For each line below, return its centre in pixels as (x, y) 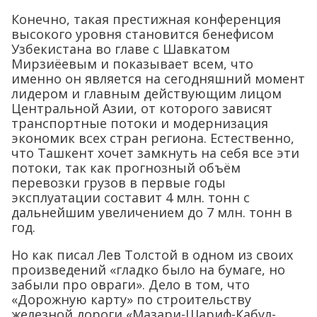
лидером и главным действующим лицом (146, 93)
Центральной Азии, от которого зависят (142, 108)
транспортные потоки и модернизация (140, 123)
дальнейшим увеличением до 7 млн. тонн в (152, 212)
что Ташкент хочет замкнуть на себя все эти (155, 152)
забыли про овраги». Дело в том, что (131, 284)
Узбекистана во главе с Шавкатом (121, 48)
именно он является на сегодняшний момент (158, 78)
